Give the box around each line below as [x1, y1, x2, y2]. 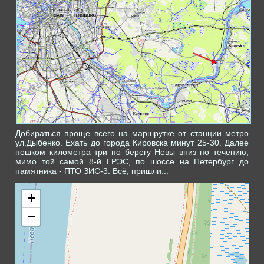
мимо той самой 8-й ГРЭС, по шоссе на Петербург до [15, 156, 249, 166]
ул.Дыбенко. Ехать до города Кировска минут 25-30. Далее [15, 137, 249, 147]
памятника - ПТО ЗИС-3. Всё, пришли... [15, 166, 169, 176]
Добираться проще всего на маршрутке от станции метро [15, 128, 249, 138]
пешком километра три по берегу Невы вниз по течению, [15, 147, 249, 157]
